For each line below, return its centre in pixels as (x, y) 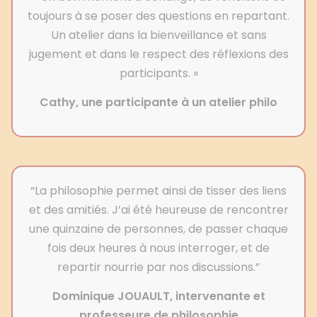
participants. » (158, 74)
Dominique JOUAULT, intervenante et (158, 296)
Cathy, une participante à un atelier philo (158, 103)
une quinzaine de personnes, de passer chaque (158, 229)
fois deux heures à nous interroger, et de (158, 248)
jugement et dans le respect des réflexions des (158, 54)
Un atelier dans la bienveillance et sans (158, 35)
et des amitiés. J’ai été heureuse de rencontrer (158, 210)
